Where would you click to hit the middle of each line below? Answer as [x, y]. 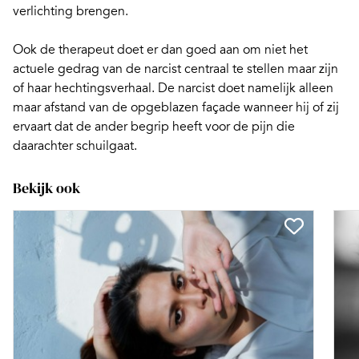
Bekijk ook [46, 188]
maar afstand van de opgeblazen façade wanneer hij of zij [176, 107]
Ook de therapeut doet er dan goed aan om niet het [160, 49]
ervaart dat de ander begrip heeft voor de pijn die [154, 126]
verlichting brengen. [71, 11]
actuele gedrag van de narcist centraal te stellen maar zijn [175, 69]
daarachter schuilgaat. [75, 145]
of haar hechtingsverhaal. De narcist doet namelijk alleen [173, 88]
